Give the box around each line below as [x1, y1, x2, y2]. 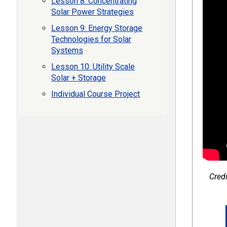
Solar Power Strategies [51, 7, 134, 17]
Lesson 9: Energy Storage [51, 23, 142, 33]
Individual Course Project [51, 89, 140, 99]
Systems [51, 46, 83, 55]
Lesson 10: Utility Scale [51, 62, 135, 71]
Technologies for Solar [51, 34, 131, 44]
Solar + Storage [51, 73, 106, 83]
